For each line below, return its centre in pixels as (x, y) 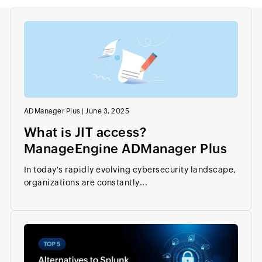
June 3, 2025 (108, 111)
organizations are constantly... (86, 182)
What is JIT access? (85, 132)
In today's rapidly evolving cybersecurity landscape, (130, 169)
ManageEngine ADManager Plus (125, 149)
